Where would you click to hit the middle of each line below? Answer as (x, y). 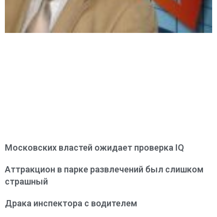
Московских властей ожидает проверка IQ (94, 148)
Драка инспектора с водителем (71, 203)
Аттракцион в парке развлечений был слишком (104, 170)
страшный (26, 182)
